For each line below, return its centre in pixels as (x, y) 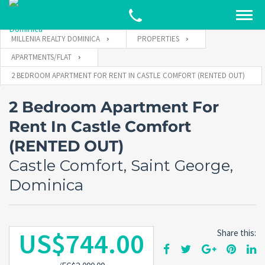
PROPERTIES (158, 39)
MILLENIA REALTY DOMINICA (56, 39)
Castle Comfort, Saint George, (121, 166)
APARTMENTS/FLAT (41, 57)
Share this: (237, 233)
